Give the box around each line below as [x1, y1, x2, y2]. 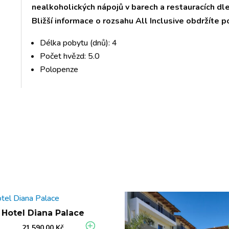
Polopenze [40, 63, 79, 75]
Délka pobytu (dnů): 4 [40, 37, 118, 49]
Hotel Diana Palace [2, 208, 85, 218]
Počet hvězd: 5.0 [40, 50, 100, 62]
